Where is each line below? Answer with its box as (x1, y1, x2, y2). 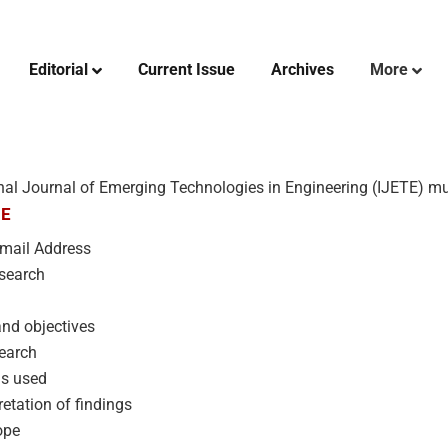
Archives (271, 60, 334, 79)
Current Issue (138, 60, 235, 79)
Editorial (29, 60, 88, 79)
